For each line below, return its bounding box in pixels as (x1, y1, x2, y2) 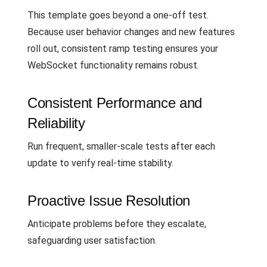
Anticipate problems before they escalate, (27, 218, 206, 229)
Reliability (27, 114, 85, 131)
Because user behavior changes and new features (27, 26, 235, 38)
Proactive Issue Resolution (27, 192, 191, 209)
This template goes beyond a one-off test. (27, 9, 209, 21)
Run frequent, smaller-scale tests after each (27, 140, 215, 152)
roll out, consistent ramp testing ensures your (27, 42, 218, 54)
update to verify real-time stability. (27, 157, 173, 169)
